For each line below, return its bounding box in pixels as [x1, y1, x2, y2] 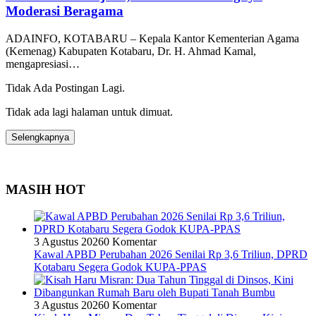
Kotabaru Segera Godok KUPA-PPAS [34, 261, 207, 274]
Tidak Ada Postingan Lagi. [6, 81, 125, 94]
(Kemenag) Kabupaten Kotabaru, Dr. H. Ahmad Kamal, [6, 44, 256, 57]
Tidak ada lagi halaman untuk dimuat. [6, 105, 173, 118]
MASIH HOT [6, 181, 85, 197]
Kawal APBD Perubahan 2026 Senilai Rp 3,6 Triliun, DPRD [34, 248, 308, 261]
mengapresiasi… [6, 57, 80, 70]
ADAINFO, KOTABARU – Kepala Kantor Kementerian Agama [6, 32, 299, 44]
